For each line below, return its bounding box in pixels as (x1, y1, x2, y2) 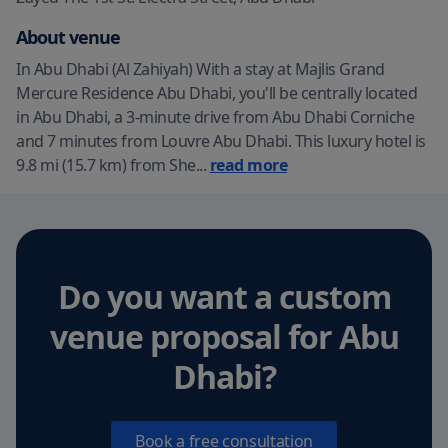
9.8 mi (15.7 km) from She (16, 154, 196, 176)
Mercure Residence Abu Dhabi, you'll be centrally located (16, 82, 417, 104)
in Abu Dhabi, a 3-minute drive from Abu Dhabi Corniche (16, 106, 414, 128)
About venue (16, 25, 120, 49)
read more (209, 154, 287, 176)
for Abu (280, 315, 399, 358)
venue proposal (49, 315, 281, 358)
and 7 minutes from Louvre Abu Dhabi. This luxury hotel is (16, 130, 426, 152)
